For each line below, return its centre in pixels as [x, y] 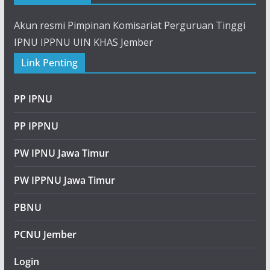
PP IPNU [33, 99]
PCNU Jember [45, 235]
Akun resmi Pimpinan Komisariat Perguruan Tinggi [129, 26]
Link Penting [49, 63]
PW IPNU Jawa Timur [61, 153]
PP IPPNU [36, 126]
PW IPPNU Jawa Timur [64, 181]
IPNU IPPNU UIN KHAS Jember [83, 42]
